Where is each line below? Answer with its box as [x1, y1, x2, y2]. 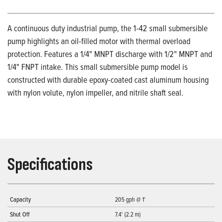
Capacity [10, 195, 31, 204]
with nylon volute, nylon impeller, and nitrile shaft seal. [7, 86, 183, 99]
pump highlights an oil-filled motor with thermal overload [7, 35, 190, 48]
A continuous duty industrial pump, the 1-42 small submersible [7, 22, 208, 35]
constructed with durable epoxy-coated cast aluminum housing [7, 73, 209, 86]
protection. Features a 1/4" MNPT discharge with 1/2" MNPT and [7, 48, 212, 60]
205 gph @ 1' [115, 195, 146, 204]
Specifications [7, 154, 93, 176]
